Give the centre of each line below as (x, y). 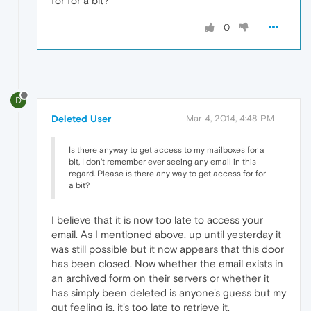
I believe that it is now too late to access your (157, 219)
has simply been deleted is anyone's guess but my (169, 292)
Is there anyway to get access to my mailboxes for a (167, 150)
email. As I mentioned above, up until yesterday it (166, 234)
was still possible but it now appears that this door (168, 249)
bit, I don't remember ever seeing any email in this (162, 161)
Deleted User (81, 118)
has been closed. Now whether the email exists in (167, 263)
